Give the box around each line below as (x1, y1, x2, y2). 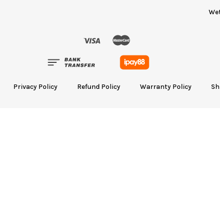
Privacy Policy (13, 82, 57, 91)
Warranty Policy (140, 82, 192, 91)
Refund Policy (77, 82, 120, 91)
